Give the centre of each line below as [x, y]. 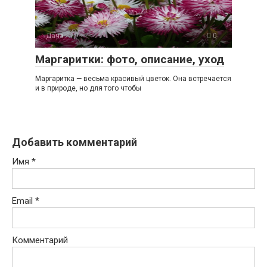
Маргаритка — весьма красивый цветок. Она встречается [133, 78]
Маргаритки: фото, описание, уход [130, 59]
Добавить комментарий [74, 142]
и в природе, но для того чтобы [88, 88]
